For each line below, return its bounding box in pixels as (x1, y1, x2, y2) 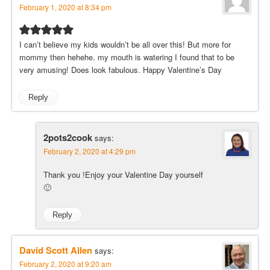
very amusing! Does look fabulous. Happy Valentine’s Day (19, 64, 222, 76)
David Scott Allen (19, 243, 92, 257)
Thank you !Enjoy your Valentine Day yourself (43, 169, 203, 181)
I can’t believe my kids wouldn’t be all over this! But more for (19, 39, 231, 51)
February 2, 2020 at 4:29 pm (43, 146, 136, 157)
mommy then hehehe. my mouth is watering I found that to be (19, 51, 234, 63)
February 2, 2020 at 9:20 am (19, 258, 111, 269)
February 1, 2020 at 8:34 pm (19, 2, 111, 13)
